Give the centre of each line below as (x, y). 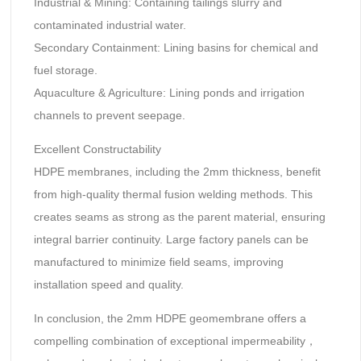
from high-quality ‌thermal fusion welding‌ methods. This (173, 195)
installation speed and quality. (108, 285)
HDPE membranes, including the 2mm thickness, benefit (177, 172)
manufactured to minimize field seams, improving (158, 262)
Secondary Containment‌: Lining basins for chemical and (176, 47)
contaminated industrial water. (110, 25)
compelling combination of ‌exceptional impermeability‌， (175, 341)
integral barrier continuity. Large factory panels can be (171, 240)
